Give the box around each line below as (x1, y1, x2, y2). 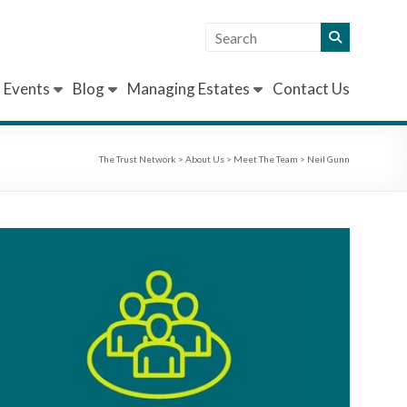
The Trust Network (99, 154, 176, 164)
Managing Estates (127, 79, 250, 98)
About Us (185, 154, 224, 164)
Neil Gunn (307, 154, 350, 164)
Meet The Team (233, 154, 298, 164)
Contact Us (273, 79, 350, 98)
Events (4, 79, 50, 98)
